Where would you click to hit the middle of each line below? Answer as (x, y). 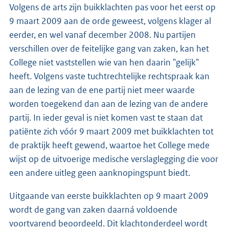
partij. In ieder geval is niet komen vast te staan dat (106, 117)
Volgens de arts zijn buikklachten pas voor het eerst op (112, 7)
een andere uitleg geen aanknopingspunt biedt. (100, 173)
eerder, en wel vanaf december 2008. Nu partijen (102, 35)
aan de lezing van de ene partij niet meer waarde (102, 90)
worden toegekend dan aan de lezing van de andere (109, 104)
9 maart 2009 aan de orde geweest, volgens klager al (110, 21)
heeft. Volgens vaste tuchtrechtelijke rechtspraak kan (109, 76)
